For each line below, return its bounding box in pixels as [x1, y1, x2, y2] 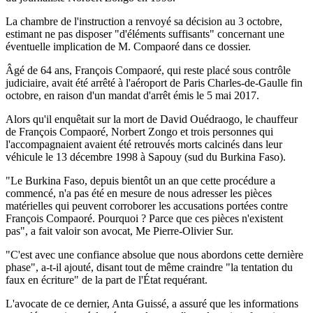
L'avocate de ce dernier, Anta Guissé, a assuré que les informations [6, 297, 298, 310]
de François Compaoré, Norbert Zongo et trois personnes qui [6, 125, 273, 138]
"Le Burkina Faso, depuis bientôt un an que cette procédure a [6, 174, 275, 187]
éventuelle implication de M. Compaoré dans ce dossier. [6, 40, 251, 52]
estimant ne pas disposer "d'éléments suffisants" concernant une [6, 27, 284, 40]
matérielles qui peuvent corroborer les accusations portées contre [6, 199, 288, 212]
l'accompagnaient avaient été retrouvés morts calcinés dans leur [6, 138, 282, 150]
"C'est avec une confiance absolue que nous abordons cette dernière [6, 248, 303, 261]
